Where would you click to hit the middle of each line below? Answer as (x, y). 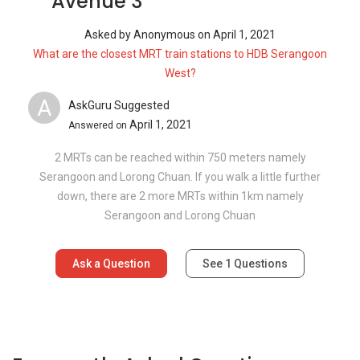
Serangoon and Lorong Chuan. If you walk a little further (180, 176)
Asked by (109, 34)
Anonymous (166, 34)
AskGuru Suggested (119, 106)
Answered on (99, 126)
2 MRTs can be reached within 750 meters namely (180, 157)
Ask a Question (111, 263)
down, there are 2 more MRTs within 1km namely (180, 196)
